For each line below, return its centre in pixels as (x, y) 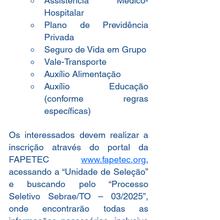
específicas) (68, 111)
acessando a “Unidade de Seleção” (79, 172)
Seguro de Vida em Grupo (95, 49)
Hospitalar (64, 13)
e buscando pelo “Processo (79, 184)
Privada (59, 37)
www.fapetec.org (113, 159)
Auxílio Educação (96, 86)
